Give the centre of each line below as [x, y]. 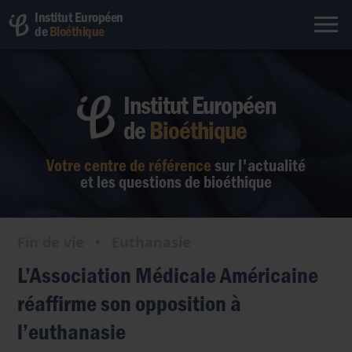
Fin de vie [51, 242]
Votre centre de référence [129, 165]
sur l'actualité [260, 165]
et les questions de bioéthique [176, 181]
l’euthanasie [72, 331]
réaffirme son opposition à [130, 302]
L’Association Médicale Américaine [168, 274]
